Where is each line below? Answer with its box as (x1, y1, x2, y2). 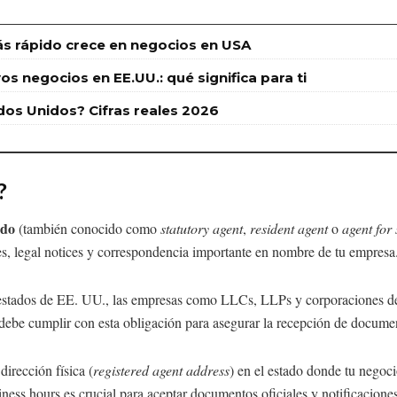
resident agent (250, 219, 328, 238)
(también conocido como (15, 219, 160, 238)
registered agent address (93, 361, 230, 380)
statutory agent (160, 219, 243, 238)
